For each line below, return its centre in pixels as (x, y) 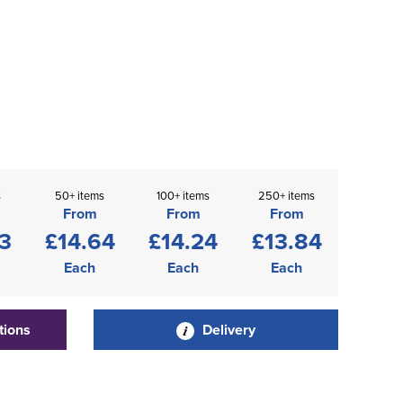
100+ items (183, 195)
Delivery (227, 330)
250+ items (287, 195)
